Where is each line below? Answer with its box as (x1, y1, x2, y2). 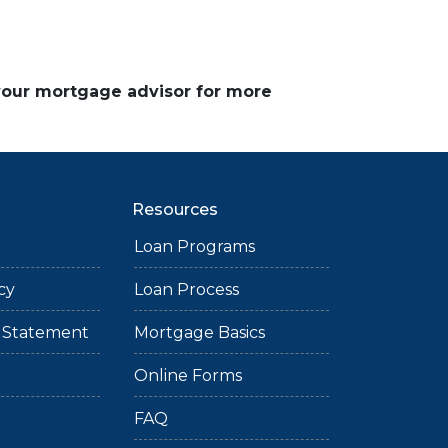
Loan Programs (134, 237, 256, 256)
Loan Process (134, 280, 240, 299)
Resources (132, 200, 219, 219)
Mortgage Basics (134, 323, 266, 342)
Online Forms (134, 366, 243, 385)
